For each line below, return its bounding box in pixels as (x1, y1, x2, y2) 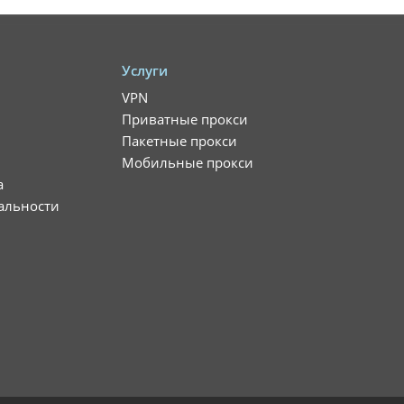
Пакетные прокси (122, 132, 237, 150)
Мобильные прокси (122, 153, 253, 171)
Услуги (122, 61, 168, 79)
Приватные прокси (122, 110, 248, 128)
